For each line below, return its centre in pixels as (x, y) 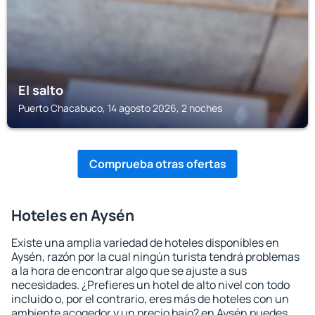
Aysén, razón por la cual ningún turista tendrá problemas (155, 257)
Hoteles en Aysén (73, 215)
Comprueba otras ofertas (157, 164)
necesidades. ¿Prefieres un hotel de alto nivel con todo (150, 285)
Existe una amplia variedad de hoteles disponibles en (145, 243)
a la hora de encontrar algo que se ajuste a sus (129, 271)
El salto (41, 90)
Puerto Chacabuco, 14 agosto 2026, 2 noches (120, 108)
